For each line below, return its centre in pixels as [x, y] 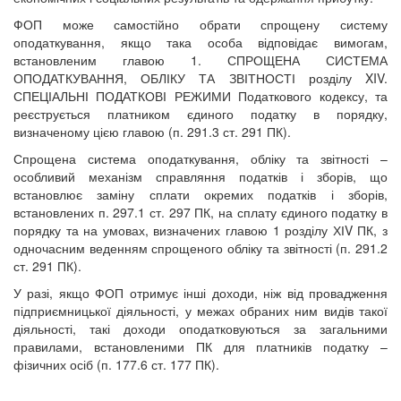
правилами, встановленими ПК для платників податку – [200, 347]
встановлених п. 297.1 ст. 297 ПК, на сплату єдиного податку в [200, 213]
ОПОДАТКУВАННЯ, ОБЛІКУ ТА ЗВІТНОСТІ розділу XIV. [200, 78]
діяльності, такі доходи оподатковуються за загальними [200, 329]
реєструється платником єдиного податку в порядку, [200, 114]
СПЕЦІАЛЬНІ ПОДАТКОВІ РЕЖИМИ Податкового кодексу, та [200, 96]
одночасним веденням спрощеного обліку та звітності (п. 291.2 [200, 248]
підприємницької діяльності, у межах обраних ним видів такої [200, 311]
